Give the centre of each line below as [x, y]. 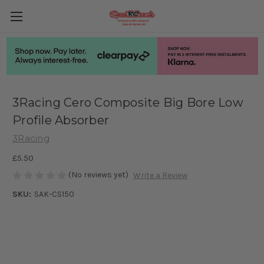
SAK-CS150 [54, 194]
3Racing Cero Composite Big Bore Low [128, 103]
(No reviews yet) [98, 174]
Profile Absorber [61, 121]
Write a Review [160, 176]
